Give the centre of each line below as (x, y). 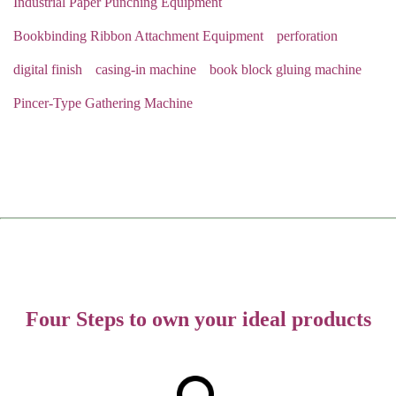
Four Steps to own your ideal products (198, 319)
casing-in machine (146, 69)
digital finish (48, 69)
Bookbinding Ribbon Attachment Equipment (138, 36)
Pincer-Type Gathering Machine (103, 103)
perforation (307, 36)
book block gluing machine (286, 69)
